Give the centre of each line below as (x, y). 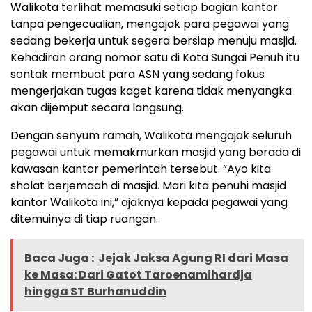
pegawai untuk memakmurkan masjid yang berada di (156, 153)
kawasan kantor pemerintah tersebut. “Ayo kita (141, 169)
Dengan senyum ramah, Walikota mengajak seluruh (151, 136)
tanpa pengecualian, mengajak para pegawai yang (150, 24)
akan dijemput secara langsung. (97, 108)
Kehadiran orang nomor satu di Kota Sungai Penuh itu (155, 58)
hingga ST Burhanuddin (95, 292)
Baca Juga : (59, 258)
